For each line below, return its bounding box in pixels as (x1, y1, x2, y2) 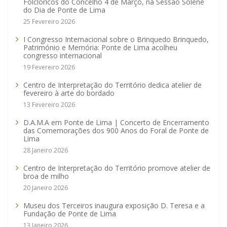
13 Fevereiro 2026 (23, 100, 75, 109)
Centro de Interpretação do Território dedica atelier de (23, 80, 202, 90)
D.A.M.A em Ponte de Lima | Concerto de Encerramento (23, 118, 209, 128)
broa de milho (23, 171, 69, 181)
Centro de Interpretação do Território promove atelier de (23, 163, 210, 173)
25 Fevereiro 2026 (23, 17, 75, 26)
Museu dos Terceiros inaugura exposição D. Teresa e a (23, 201, 205, 211)
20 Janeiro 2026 (23, 183, 68, 193)
